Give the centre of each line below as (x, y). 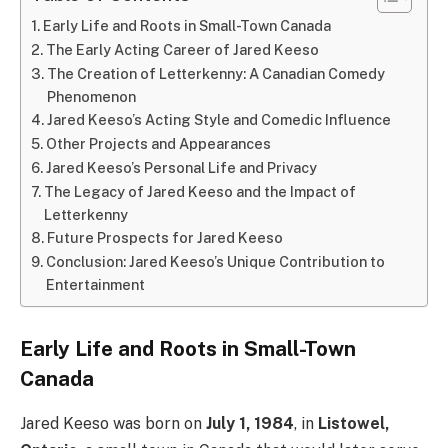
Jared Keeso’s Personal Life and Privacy (181, 167)
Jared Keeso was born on (113, 423)
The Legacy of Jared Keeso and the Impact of (199, 191)
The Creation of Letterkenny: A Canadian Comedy (215, 73)
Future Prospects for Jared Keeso (164, 237)
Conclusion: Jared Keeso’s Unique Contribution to (215, 261)
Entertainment (95, 284)
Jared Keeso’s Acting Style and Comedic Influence (218, 119)
